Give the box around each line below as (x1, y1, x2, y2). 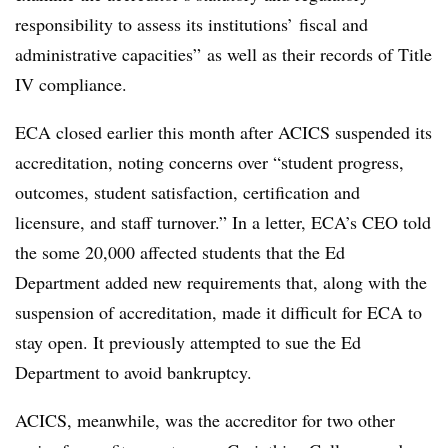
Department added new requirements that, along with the (15, 270, 427, 294)
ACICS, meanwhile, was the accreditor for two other (15, 408, 395, 432)
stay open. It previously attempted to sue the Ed (15, 330, 361, 354)
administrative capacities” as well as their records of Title (15, 42, 432, 66)
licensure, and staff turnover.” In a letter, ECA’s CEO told (15, 210, 431, 234)
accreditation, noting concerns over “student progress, (15, 150, 404, 174)
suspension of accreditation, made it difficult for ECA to (15, 300, 422, 324)
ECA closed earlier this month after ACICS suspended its (15, 120, 432, 144)
